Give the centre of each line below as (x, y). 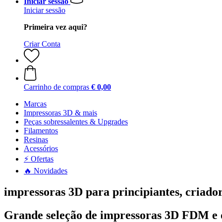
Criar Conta (42, 44)
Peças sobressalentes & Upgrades (76, 122)
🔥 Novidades (46, 171)
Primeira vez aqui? (55, 27)
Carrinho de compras (56, 87)
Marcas (35, 104)
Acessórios (41, 148)
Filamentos (41, 131)
